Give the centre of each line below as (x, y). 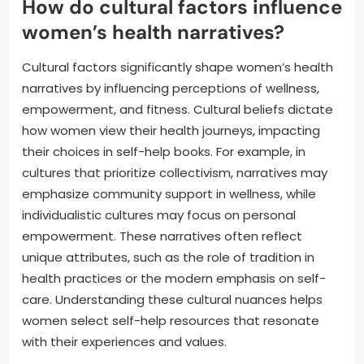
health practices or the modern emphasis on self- (174, 278)
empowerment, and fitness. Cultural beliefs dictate (178, 109)
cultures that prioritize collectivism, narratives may (175, 172)
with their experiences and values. (124, 341)
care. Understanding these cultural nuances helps (172, 299)
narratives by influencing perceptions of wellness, (171, 88)
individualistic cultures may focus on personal (159, 214)
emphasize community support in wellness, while (169, 193)
